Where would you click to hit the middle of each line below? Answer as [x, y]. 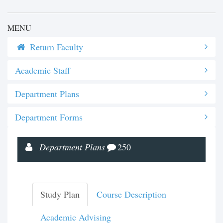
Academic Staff [43, 70]
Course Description [131, 194]
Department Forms [49, 117]
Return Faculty [56, 47]
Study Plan [60, 194]
